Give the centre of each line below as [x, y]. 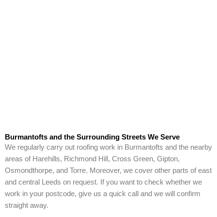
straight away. [27, 205]
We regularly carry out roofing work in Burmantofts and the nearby [108, 147]
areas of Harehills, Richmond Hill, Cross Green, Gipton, [92, 159]
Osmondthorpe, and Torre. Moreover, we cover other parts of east [108, 170]
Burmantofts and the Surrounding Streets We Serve [92, 137]
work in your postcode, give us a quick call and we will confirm [103, 194]
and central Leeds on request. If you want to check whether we [103, 182]
